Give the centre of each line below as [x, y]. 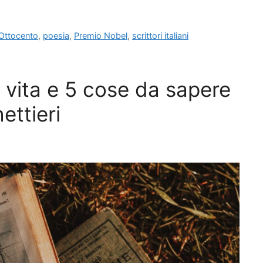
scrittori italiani [161, 36]
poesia [56, 36]
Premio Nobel [101, 36]
